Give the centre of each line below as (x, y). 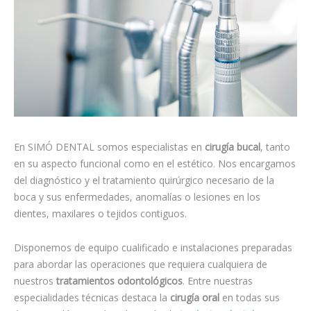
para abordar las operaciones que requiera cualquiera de (141, 264)
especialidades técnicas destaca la (92, 297)
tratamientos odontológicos (119, 280)
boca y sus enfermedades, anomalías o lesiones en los (137, 196)
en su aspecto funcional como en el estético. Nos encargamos (155, 163)
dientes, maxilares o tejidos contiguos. (100, 213)
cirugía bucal (233, 146)
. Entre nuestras (218, 280)
